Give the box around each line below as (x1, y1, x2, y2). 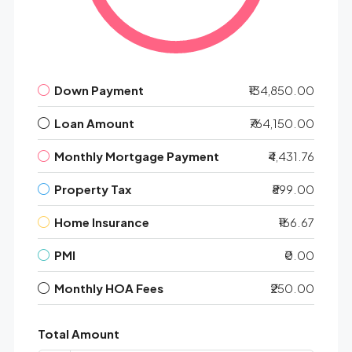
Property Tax (53, 181, 131, 196)
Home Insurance (53, 214, 149, 229)
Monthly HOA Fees (53, 280, 163, 295)
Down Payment (53, 82, 144, 97)
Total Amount (37, 325, 119, 341)
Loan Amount (53, 115, 134, 130)
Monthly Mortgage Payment (53, 148, 219, 163)
